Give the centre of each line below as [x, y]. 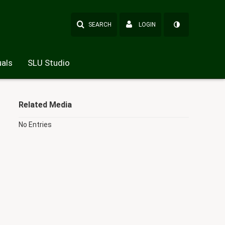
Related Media [45, 105]
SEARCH [100, 25]
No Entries [35, 125]
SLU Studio [49, 63]
